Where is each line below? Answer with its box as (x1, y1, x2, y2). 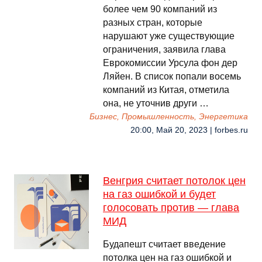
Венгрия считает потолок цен (103, 175, 246, 187)
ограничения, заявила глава (103, 44, 226, 54)
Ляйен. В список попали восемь (103, 71, 241, 81)
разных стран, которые (103, 18, 202, 27)
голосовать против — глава (103, 202, 239, 213)
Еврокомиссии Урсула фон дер (103, 58, 237, 68)
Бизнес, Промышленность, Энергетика (89, 112, 248, 121)
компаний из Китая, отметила (103, 85, 229, 95)
